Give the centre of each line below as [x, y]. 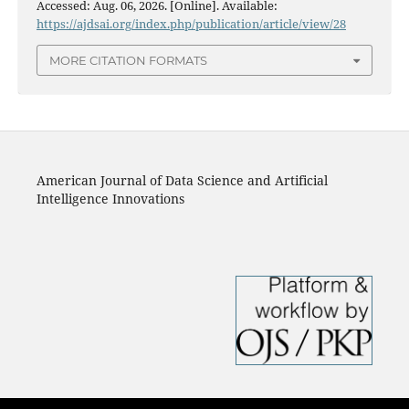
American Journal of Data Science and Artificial [182, 181]
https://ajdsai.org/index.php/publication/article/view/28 [191, 23]
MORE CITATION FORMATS [128, 61]
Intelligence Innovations [110, 199]
